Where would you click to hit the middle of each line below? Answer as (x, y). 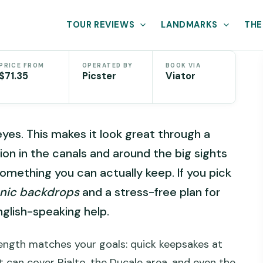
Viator (180, 76)
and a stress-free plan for (150, 192)
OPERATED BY (107, 66)
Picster (99, 76)
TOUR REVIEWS (101, 25)
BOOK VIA (183, 66)
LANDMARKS (189, 25)
